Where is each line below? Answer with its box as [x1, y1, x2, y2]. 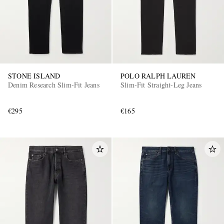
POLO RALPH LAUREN [120, 70, 196, 80]
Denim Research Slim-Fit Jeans [8, 79, 99, 89]
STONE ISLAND [8, 70, 60, 80]
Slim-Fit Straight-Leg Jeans [120, 79, 202, 89]
